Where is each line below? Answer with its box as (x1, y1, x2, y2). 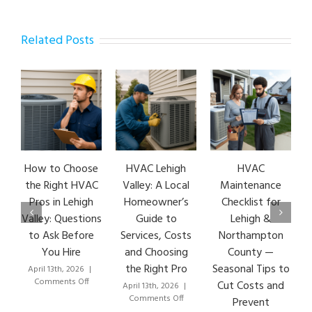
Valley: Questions (21, 210, 102, 228)
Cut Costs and (217, 276, 284, 295)
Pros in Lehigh (29, 193, 93, 212)
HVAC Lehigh (126, 159, 186, 178)
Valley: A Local (123, 176, 189, 195)
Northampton (218, 226, 283, 245)
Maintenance (220, 176, 281, 195)
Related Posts (21, 30, 94, 51)
